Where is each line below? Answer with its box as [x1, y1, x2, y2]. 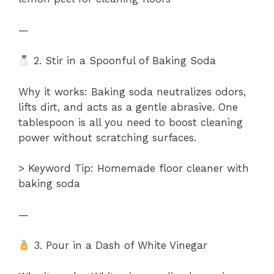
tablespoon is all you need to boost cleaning [18, 116, 243, 128]
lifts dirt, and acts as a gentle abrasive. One [18, 100, 238, 113]
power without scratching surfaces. [18, 131, 196, 144]
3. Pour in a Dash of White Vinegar [30, 239, 208, 252]
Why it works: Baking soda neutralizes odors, [18, 85, 246, 98]
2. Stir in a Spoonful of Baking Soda [30, 54, 217, 67]
